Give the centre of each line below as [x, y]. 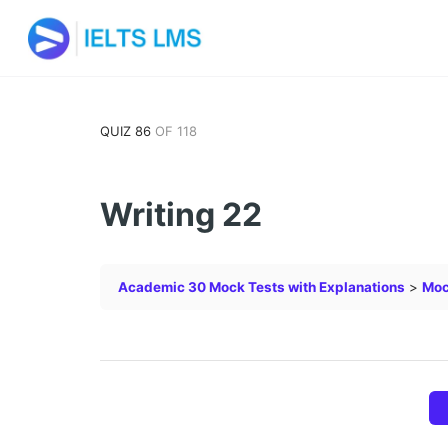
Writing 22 [181, 214]
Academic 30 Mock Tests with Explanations [261, 287]
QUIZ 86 [127, 130]
